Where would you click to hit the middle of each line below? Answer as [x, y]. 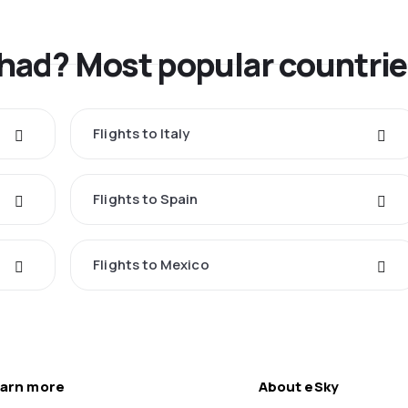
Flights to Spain [146, 199]
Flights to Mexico [151, 265]
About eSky [299, 387]
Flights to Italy [142, 134]
